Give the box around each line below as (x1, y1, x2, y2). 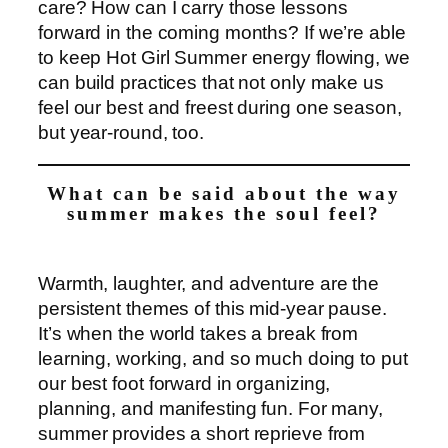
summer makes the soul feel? (67, 204, 381, 225)
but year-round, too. (38, 122, 204, 144)
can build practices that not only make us (38, 72, 384, 94)
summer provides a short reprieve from (38, 423, 366, 445)
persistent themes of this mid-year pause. (38, 298, 387, 320)
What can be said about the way (47, 184, 401, 205)
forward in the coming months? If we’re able (38, 22, 406, 44)
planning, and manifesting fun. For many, (38, 398, 383, 420)
